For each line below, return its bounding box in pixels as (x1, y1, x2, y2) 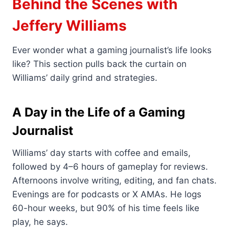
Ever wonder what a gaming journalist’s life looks (12, 45, 212, 56)
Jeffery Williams (12, 17, 127, 35)
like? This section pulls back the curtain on (12, 59, 187, 70)
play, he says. (12, 217, 68, 227)
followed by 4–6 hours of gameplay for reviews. (12, 162, 208, 172)
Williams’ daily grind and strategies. (12, 73, 157, 83)
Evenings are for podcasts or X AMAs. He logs (12, 189, 201, 200)
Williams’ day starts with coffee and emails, (12, 148, 191, 158)
